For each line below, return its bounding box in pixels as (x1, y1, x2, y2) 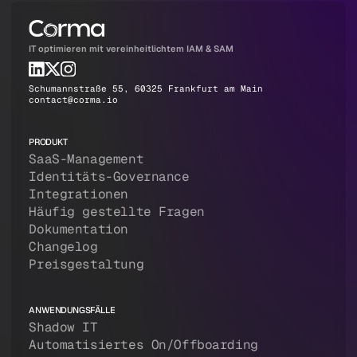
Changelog (29, 237, 98, 255)
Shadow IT (29, 318, 98, 335)
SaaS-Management (29, 150, 144, 167)
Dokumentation (29, 220, 128, 237)
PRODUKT (29, 135, 68, 147)
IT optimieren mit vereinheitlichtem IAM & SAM (29, 42, 234, 54)
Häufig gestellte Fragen (29, 202, 205, 220)
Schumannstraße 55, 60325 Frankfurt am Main (29, 82, 264, 94)
